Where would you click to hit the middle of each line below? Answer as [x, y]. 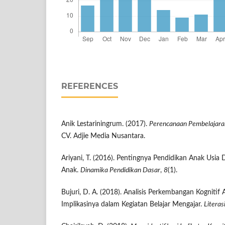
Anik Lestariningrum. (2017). [105, 124]
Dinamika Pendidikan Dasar [120, 170]
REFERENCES [90, 86]
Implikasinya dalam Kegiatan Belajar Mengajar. [133, 204]
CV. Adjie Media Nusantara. [103, 136]
